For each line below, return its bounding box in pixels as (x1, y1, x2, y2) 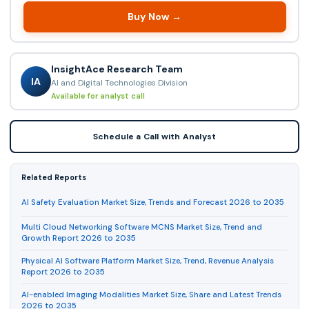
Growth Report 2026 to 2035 (21, 233, 136, 244)
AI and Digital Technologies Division (50, 77, 188, 88)
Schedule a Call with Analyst (92, 131, 217, 143)
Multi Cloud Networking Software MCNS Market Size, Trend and (21, 222, 262, 233)
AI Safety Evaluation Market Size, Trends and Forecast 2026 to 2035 (21, 197, 284, 208)
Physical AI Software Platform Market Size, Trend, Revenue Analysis (21, 256, 274, 267)
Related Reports (21, 172, 86, 183)
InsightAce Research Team (50, 62, 183, 75)
